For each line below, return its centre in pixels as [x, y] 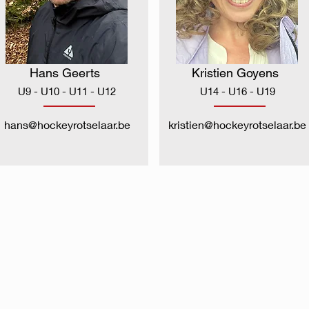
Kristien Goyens [235, 73]
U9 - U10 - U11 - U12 [67, 91]
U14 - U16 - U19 [237, 91]
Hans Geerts [65, 73]
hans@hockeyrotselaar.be [67, 124]
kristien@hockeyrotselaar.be [237, 124]
